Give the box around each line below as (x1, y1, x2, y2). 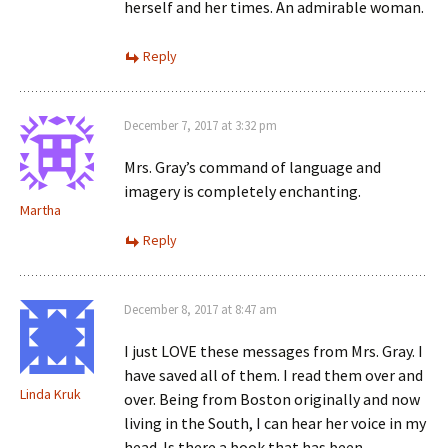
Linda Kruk (20, 385, 81, 403)
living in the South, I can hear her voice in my (124, 413, 426, 433)
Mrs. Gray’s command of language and (124, 157, 381, 177)
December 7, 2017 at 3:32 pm (124, 117, 277, 134)
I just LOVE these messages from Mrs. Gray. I (124, 341, 423, 361)
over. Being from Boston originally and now (124, 389, 420, 409)
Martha (20, 201, 61, 219)
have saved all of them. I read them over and (124, 365, 423, 385)
